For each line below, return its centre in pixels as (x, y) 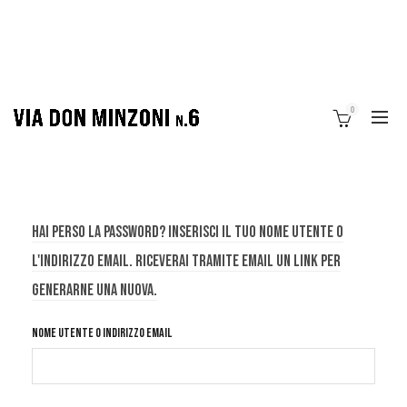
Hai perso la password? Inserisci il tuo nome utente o (188, 232)
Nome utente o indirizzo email (102, 333)
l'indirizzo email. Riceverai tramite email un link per (186, 261)
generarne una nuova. (94, 290)
